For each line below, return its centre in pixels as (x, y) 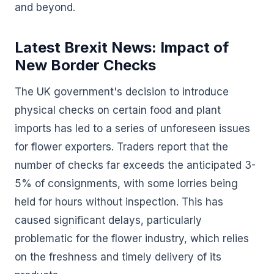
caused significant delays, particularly (108, 220)
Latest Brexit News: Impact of (122, 47)
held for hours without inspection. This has (119, 202)
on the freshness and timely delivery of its (118, 257)
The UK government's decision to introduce (122, 92)
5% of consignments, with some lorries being (126, 183)
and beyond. (45, 7)
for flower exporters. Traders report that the (121, 147)
